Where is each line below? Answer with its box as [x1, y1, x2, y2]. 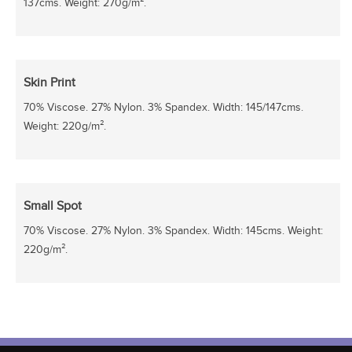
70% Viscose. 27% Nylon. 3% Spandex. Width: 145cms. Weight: [24, 225, 323, 237]
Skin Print [24, 75, 75, 90]
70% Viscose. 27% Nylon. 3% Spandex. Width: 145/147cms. [24, 101, 303, 114]
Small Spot [24, 199, 82, 214]
